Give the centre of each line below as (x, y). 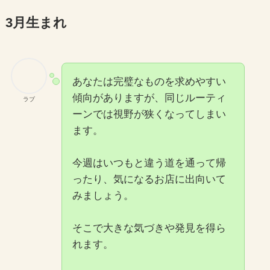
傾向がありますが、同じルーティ (149, 98)
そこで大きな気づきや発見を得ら (149, 228)
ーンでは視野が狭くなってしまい (149, 115)
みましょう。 (103, 196)
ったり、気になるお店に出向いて (149, 180)
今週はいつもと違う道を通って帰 (149, 163)
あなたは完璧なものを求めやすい (149, 82)
